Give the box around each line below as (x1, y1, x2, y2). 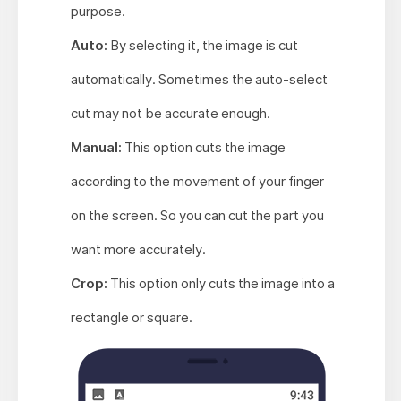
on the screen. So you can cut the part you (70, 207, 324, 225)
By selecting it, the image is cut (109, 37, 298, 55)
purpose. (70, 3, 125, 21)
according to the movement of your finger (70, 173, 324, 191)
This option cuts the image (124, 139, 286, 157)
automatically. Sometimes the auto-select (70, 71, 328, 89)
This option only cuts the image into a (109, 275, 335, 293)
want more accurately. (70, 241, 206, 259)
